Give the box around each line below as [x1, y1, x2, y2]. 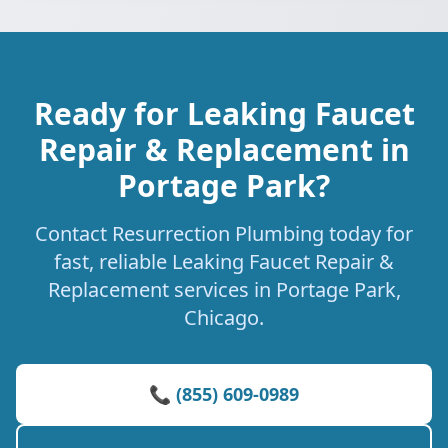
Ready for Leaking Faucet [33, 93, 415, 134]
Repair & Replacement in [38, 129, 410, 170]
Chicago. [184, 304, 264, 331]
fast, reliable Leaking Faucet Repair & [54, 248, 394, 275]
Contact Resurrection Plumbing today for [35, 220, 413, 247]
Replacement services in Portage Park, [47, 276, 401, 303]
